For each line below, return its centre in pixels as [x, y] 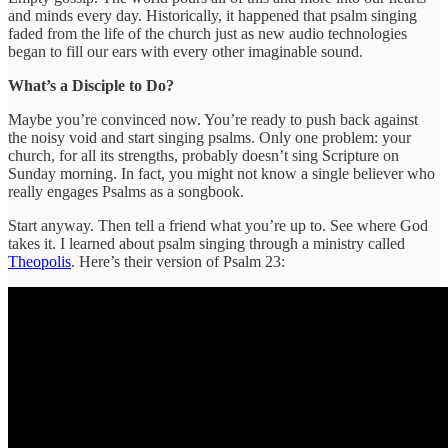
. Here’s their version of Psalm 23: [178, 261]
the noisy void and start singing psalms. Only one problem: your [209, 137]
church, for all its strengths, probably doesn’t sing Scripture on [203, 155]
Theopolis [39, 261]
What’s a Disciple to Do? [91, 85]
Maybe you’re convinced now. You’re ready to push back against [213, 119]
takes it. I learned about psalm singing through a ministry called [206, 243]
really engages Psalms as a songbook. [126, 191]
